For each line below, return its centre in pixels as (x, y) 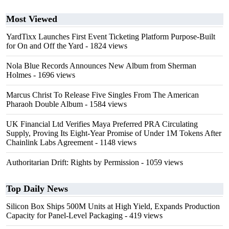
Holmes (19, 75)
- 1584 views (105, 104)
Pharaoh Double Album (44, 104)
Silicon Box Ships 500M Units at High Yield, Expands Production (113, 206)
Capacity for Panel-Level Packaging (64, 215)
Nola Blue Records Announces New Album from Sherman (101, 66)
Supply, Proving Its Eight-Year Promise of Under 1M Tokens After (114, 133)
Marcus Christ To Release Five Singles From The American (102, 95)
